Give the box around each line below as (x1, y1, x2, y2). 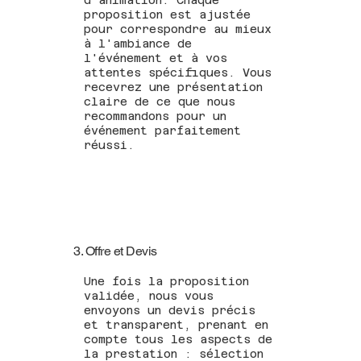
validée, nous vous (84, 289, 214, 303)
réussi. (84, 138, 135, 151)
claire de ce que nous (84, 94, 236, 108)
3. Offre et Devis (73, 243, 157, 259)
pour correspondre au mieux (84, 22, 272, 35)
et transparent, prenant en (84, 318, 269, 332)
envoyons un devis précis (84, 304, 256, 317)
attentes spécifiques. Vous (84, 65, 272, 79)
